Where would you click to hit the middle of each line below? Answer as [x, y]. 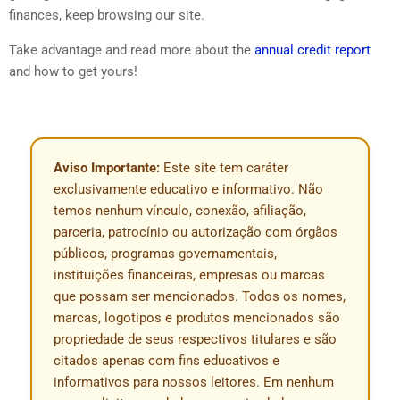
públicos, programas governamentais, [165, 254]
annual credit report [312, 50]
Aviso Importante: [107, 168]
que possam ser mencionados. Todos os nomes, [200, 297]
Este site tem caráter [224, 168]
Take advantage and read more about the [132, 50]
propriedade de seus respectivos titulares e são [195, 340]
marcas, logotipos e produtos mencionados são [197, 318]
